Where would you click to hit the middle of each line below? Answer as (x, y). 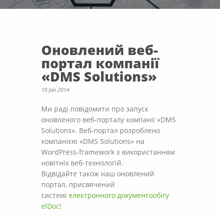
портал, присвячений (78, 184)
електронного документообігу (119, 195)
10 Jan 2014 (55, 90)
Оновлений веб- (100, 50)
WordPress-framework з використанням (108, 152)
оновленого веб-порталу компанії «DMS (109, 120)
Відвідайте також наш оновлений (98, 174)
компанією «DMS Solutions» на (93, 141)
